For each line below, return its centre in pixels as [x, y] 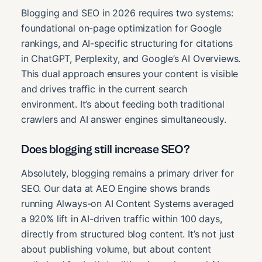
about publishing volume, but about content [116, 249]
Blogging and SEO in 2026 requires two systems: [127, 13]
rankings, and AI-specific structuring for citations [127, 43]
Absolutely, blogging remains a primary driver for [127, 173]
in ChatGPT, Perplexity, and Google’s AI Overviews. [131, 58]
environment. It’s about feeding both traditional [123, 104]
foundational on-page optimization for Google [122, 28]
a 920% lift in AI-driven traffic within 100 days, [122, 218]
